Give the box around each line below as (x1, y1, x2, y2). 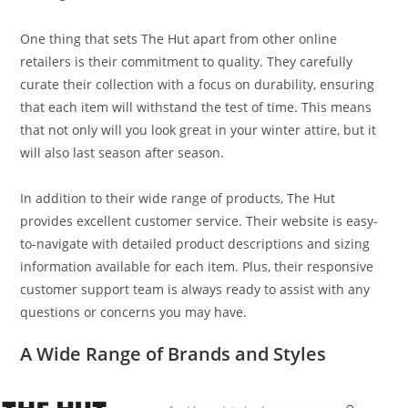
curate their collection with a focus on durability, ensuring (20, 75, 375, 93)
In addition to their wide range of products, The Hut (20, 189, 336, 207)
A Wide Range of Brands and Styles (20, 341, 327, 366)
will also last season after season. (20, 143, 225, 161)
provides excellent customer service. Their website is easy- (20, 211, 379, 229)
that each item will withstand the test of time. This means (20, 97, 372, 116)
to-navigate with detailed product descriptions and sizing (20, 234, 371, 252)
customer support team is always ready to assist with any (20, 280, 371, 298)
